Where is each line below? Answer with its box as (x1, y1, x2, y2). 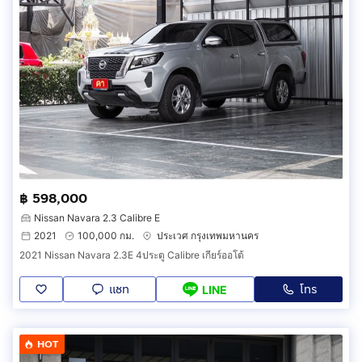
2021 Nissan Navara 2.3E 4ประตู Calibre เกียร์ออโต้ (19, 249, 244, 262)
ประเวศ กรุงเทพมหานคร (157, 229, 259, 242)
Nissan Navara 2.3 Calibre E (34, 212, 160, 225)
